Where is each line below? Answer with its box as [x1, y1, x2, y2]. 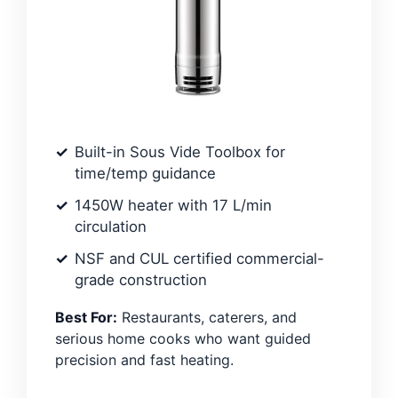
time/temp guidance [75, 163, 216, 182]
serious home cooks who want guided [55, 329, 311, 347]
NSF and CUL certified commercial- [75, 249, 324, 267]
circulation [75, 217, 147, 235]
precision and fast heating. [55, 350, 234, 369]
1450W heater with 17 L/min [75, 195, 272, 214]
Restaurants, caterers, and [117, 307, 297, 326]
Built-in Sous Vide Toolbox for [75, 142, 285, 161]
